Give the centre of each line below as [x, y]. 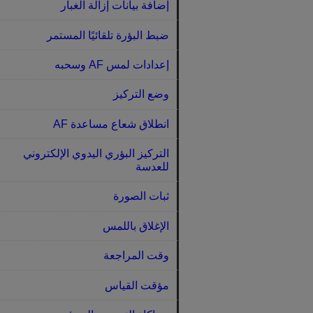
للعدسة [152, 167]
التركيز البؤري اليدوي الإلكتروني [96, 154]
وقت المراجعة [136, 256]
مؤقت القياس [137, 285]
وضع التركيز [141, 94]
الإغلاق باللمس [136, 226]
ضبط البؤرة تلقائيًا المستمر [108, 35]
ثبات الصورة [141, 196]
